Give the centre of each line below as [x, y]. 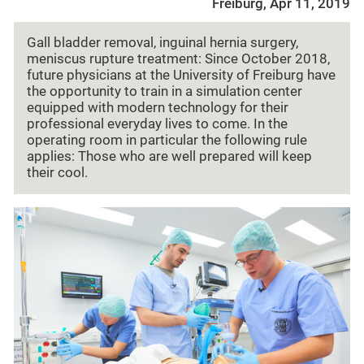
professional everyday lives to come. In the [157, 124]
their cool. [57, 173]
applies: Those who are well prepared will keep [169, 157]
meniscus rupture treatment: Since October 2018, [178, 59]
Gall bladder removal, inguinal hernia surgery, [162, 43]
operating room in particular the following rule [167, 141]
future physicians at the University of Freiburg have [181, 76]
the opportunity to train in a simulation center [165, 92]
